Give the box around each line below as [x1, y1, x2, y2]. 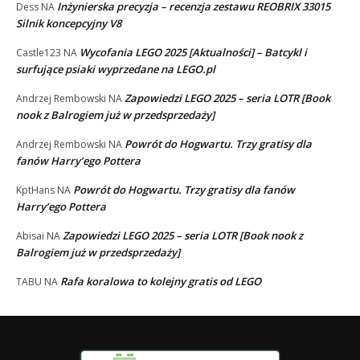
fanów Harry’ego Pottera [16, 153, 141, 168]
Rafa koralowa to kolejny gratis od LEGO [60, 273, 261, 288]
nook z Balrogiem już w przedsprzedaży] [16, 107, 215, 122]
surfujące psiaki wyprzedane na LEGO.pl [16, 61, 215, 76]
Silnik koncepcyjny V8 [16, 15, 121, 31]
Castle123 [16, 45, 61, 59]
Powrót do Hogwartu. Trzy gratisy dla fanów [73, 182, 295, 197]
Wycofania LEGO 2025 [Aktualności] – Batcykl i [80, 44, 307, 59]
